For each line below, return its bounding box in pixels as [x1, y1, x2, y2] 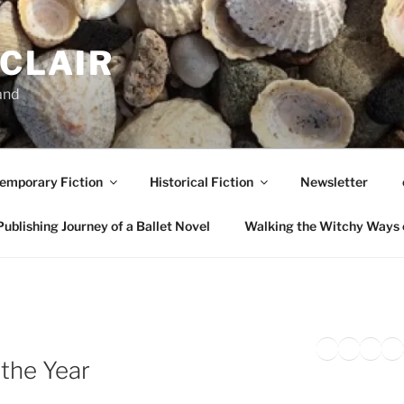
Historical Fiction [149, 173, 253, 189]
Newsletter [299, 173, 368, 189]
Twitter [315, 334, 387, 361]
